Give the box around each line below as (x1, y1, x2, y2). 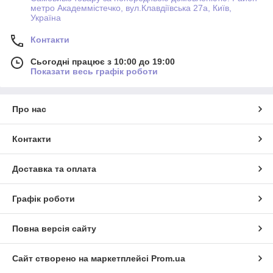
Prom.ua (151, 253, 185, 263)
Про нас (12, 104, 46, 114)
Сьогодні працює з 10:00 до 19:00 (30, 56, 175, 66)
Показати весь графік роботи (30, 66, 158, 76)
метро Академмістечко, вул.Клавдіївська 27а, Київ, (30, 2, 232, 13)
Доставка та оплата (12, 163, 96, 174)
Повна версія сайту (12, 223, 96, 233)
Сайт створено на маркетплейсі (12, 253, 151, 263)
